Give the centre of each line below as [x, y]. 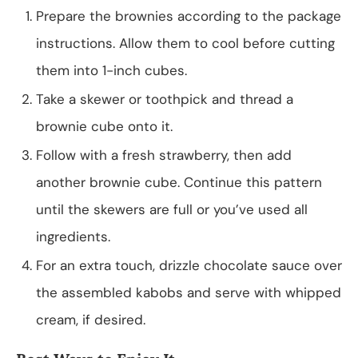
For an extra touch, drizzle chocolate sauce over [189, 265]
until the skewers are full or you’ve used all [172, 209]
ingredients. [73, 236]
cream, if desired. [91, 319]
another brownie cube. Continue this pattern [179, 182]
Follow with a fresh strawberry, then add [164, 155]
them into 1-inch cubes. [111, 70]
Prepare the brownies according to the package [189, 16]
